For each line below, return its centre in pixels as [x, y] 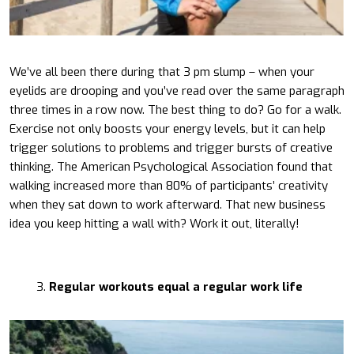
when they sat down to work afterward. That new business [168, 204]
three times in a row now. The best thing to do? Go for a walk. [175, 109]
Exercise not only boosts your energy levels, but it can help [168, 128]
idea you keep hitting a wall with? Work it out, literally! [154, 223]
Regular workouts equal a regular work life [176, 286]
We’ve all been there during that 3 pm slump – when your [162, 72]
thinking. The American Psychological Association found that [171, 166]
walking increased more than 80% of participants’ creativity [169, 185]
